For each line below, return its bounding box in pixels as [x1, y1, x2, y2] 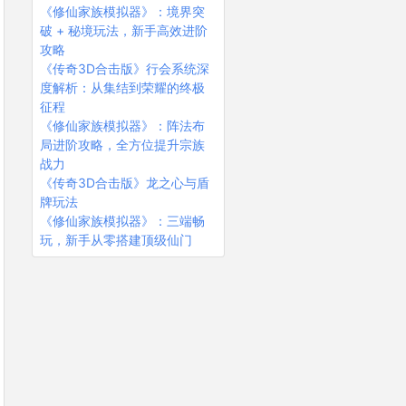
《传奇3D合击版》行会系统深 [39, 61, 209, 77]
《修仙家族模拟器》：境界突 [39, 4, 205, 20]
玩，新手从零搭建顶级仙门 [39, 232, 192, 248]
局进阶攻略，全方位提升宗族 [39, 137, 205, 153]
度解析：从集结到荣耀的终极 [39, 80, 205, 96]
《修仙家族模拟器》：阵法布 [39, 118, 205, 134]
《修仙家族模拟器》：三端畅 [39, 213, 205, 229]
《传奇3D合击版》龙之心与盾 [39, 175, 209, 191]
